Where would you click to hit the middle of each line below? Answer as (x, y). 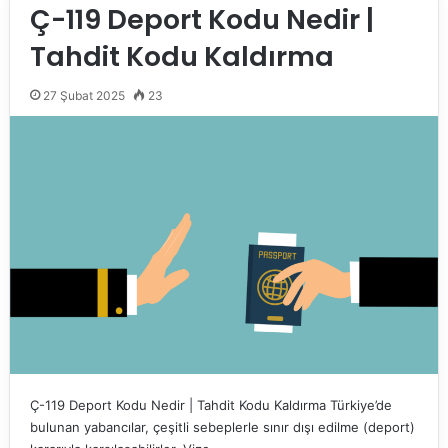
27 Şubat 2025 (83, 96)
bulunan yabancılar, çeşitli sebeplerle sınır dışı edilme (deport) (222, 427)
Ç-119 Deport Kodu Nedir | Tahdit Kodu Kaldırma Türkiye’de (210, 405)
